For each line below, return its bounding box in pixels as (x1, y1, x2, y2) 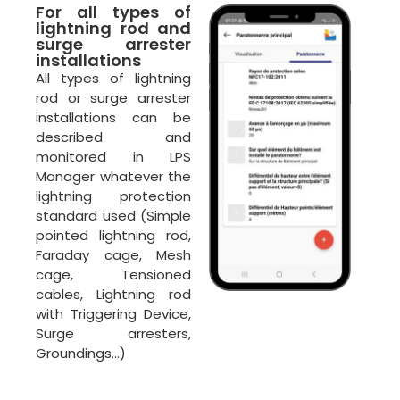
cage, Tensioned (36, 264, 191, 284)
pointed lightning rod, (36, 225, 191, 245)
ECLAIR (332, 188, 378, 205)
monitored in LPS (36, 146, 191, 166)
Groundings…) (36, 343, 126, 362)
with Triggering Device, (36, 304, 191, 323)
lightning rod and (36, 16, 191, 39)
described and (36, 127, 191, 146)
